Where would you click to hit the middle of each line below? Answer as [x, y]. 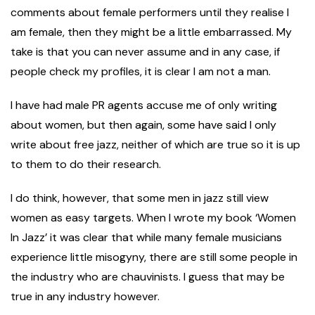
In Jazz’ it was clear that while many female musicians [146, 238]
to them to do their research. [87, 165]
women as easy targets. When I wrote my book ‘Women [153, 218]
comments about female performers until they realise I [150, 13]
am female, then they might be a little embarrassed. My [151, 32]
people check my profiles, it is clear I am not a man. [142, 72]
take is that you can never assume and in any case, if [145, 52]
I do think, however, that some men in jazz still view [140, 198]
